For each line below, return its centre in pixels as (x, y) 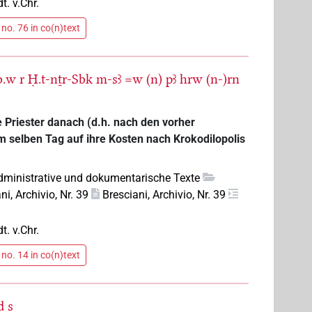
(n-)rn (223, 79)
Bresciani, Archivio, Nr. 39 (164, 194)
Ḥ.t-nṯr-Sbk (61, 79)
